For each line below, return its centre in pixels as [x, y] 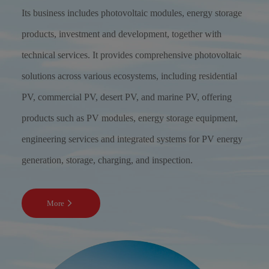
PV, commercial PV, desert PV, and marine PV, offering [126, 97]
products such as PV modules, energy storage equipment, [129, 118]
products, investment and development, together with [121, 34]
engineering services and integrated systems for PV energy [132, 139]
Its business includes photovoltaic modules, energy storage [131, 13]
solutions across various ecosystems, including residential [129, 76]
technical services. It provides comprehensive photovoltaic [131, 55]
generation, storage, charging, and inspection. [107, 160]
